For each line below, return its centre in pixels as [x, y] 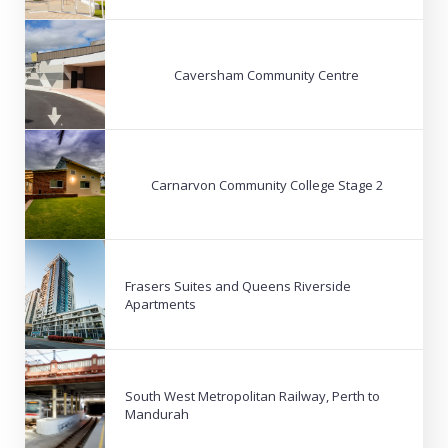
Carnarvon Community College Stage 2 [266, 184]
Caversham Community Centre [266, 74]
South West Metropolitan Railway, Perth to [252, 395]
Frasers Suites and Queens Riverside [238, 285]
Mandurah [157, 413]
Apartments [160, 303]
